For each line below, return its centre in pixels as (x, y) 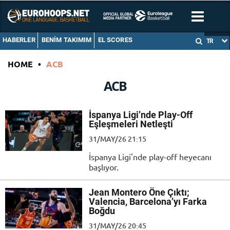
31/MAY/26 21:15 (118, 139)
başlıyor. (104, 167)
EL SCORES (115, 40)
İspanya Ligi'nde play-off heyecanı (150, 157)
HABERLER (19, 40)
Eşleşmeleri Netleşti (131, 124)
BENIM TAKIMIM (66, 40)
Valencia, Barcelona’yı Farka (148, 202)
